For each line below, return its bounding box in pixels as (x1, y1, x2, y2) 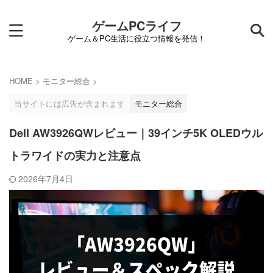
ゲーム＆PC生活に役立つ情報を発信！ (68, 32, 205, 44)
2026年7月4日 (18, 172, 73, 185)
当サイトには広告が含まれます (14, 97, 125, 109)
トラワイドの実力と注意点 (9, 147, 141, 163)
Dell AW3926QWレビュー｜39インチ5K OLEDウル (9, 125, 263, 141)
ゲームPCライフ (91, 16, 182, 34)
